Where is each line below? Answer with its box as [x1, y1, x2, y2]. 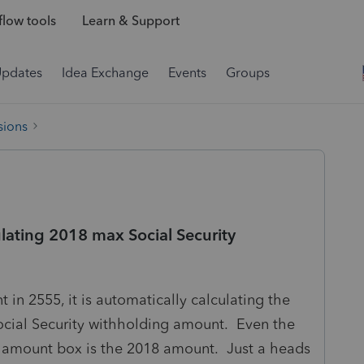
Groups [226, 65, 270, 80]
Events [168, 65, 206, 80]
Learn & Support [81, 13, 180, 29]
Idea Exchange [62, 65, 149, 80]
